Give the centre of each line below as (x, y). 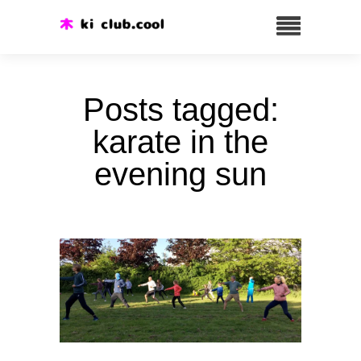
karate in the (180, 142)
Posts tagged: (180, 110)
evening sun (180, 174)
